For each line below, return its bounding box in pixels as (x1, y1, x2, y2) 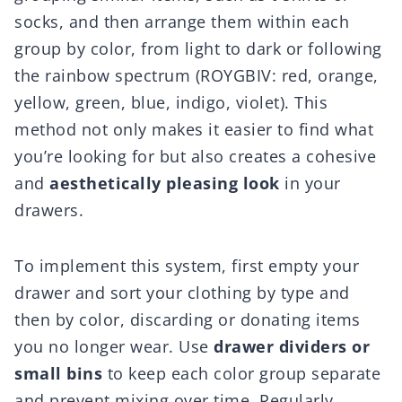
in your (279, 172, 341, 195)
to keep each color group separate (102, 363, 380, 385)
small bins (14, 363, 102, 385)
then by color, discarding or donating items (14, 309, 361, 331)
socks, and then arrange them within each (14, 11, 349, 33)
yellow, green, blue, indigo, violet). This (14, 92, 328, 114)
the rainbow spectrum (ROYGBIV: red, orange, (14, 65, 379, 87)
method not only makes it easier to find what (14, 118, 373, 141)
